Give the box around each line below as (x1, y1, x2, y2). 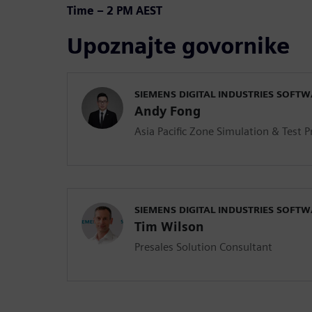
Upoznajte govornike (67, 31, 290, 59)
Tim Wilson (134, 219, 204, 234)
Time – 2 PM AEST (67, 3, 162, 17)
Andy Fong (134, 103, 201, 118)
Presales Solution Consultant (134, 240, 272, 253)
